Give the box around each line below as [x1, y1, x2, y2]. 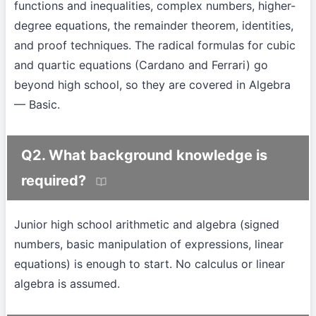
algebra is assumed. [14, 276, 120, 291]
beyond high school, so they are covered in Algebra [14, 78, 291, 92]
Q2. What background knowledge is [21, 147, 267, 164]
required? [21, 172, 86, 190]
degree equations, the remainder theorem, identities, [14, 18, 293, 33]
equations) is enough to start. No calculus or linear [14, 257, 285, 272]
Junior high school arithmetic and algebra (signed [14, 217, 279, 232]
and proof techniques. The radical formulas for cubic [14, 38, 296, 53]
